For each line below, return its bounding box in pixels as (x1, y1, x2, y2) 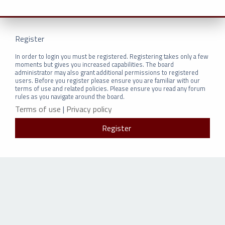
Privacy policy (66, 102, 112, 115)
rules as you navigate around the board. (15, 91, 125, 102)
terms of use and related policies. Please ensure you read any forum (15, 83, 205, 94)
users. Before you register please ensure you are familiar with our (15, 75, 200, 86)
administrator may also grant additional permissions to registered (15, 67, 198, 78)
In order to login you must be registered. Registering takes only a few (15, 51, 208, 62)
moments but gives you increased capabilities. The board (15, 59, 174, 70)
